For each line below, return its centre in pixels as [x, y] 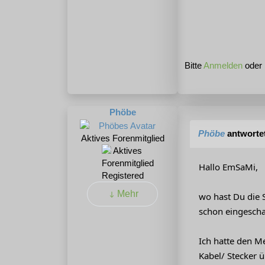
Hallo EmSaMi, [228, 167]
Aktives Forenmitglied [122, 138]
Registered [122, 175]
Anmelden [223, 66]
